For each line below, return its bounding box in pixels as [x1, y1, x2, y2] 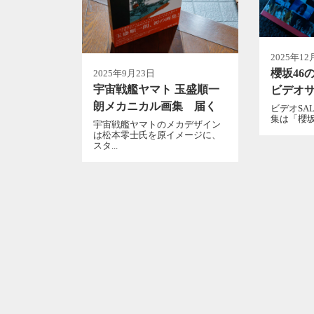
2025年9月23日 [93, 67, 155, 78]
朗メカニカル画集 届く [93, 100, 217, 112]
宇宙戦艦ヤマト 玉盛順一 [93, 83, 219, 95]
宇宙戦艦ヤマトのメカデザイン [93, 119, 221, 130]
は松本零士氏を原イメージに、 [93, 130, 221, 141]
